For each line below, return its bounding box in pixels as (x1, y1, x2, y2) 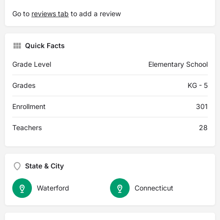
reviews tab (31, 9, 69, 18)
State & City (25, 162, 64, 170)
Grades (12, 81, 35, 89)
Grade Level (12, 60, 51, 68)
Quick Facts (25, 41, 65, 50)
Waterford (37, 184, 69, 192)
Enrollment (12, 102, 46, 110)
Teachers (12, 123, 42, 132)
